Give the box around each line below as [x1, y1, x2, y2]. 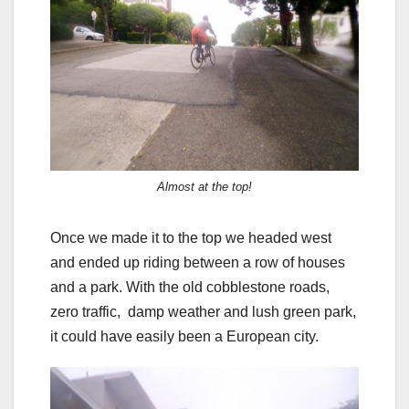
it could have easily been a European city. [50, 328, 319, 344]
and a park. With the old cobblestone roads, [50, 278, 330, 295]
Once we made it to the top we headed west [50, 229, 331, 246]
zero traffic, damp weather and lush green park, [50, 303, 356, 320]
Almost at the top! [157, 179, 252, 194]
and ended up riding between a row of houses [50, 254, 345, 270]
